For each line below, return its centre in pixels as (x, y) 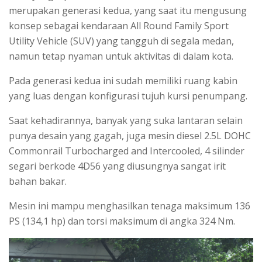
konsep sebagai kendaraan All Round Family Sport (119, 25)
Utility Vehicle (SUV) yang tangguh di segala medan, (121, 41)
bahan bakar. (38, 181)
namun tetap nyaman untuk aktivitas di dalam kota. (121, 56)
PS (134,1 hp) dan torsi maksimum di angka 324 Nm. (122, 221)
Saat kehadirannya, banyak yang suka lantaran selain (126, 120)
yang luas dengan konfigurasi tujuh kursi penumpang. (128, 96)
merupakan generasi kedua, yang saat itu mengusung (128, 10)
